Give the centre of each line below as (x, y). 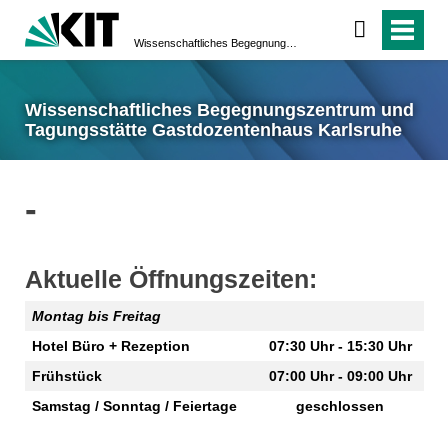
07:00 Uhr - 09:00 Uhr (340, 376)
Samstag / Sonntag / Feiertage (134, 406)
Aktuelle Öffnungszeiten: (170, 280)
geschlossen (340, 406)
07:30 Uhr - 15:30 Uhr (340, 346)
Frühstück (66, 376)
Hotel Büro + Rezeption (110, 346)
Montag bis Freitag (96, 316)
